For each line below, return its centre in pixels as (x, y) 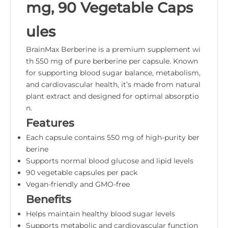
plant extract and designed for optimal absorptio (112, 96)
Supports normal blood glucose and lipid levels (110, 161)
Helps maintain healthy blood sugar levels (101, 213)
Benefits (49, 199)
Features (50, 123)
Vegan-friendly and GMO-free (78, 184)
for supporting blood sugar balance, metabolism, (113, 73)
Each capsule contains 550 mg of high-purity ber (113, 137)
